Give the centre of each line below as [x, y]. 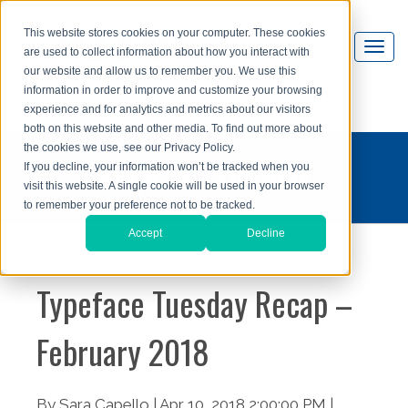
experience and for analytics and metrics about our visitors [168, 110]
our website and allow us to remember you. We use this [160, 71]
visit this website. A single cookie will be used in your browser [174, 186]
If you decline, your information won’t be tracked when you [167, 167]
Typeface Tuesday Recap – [194, 302]
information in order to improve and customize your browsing [173, 91]
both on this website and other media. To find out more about [173, 129]
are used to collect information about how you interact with [167, 52]
